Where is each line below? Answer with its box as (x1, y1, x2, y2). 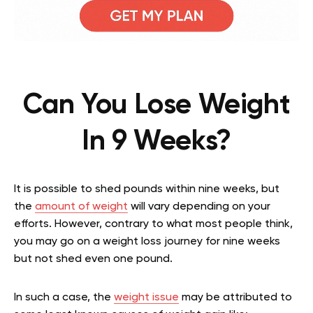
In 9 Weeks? (82, 128, 231, 156)
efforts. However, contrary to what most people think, (14, 219, 293, 231)
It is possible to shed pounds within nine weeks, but (14, 184, 279, 196)
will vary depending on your (128, 201, 270, 213)
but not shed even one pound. (14, 254, 173, 265)
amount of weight (35, 201, 128, 213)
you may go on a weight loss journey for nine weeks (14, 236, 280, 248)
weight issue (114, 292, 179, 304)
